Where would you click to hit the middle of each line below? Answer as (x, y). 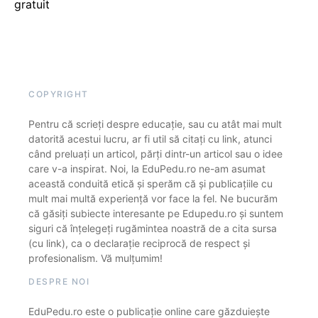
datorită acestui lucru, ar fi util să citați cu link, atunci (150, 138)
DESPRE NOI (59, 281)
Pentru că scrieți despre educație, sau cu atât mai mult (155, 124)
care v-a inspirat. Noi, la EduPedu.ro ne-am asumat (147, 168)
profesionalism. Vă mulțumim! (95, 258)
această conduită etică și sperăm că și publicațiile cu (150, 183)
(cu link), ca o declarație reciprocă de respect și (139, 243)
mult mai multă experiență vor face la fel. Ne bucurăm (153, 198)
